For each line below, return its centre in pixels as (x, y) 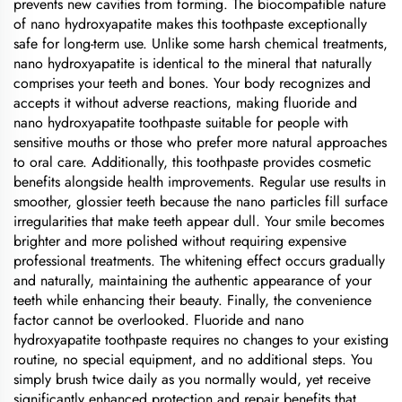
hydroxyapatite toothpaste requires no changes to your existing (201, 340)
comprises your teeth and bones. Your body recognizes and (192, 83)
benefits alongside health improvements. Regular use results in (200, 182)
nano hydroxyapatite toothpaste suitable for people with (181, 122)
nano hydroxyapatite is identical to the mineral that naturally (192, 63)
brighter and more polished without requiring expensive (180, 241)
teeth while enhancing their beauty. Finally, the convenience (192, 300)
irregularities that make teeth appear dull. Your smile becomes (199, 221)
